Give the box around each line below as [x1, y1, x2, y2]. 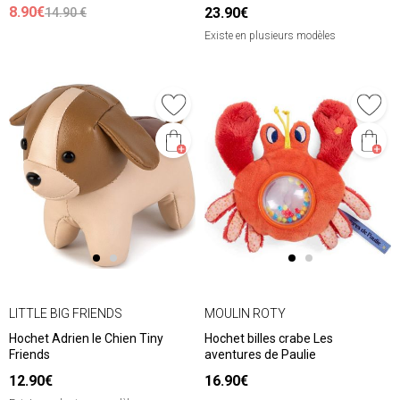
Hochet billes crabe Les [204, 331, 333, 346]
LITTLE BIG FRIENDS [9, 305, 122, 321]
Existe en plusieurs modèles [204, 29, 336, 43]
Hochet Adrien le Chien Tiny [9, 331, 163, 346]
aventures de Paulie [204, 347, 316, 362]
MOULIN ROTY [204, 305, 286, 321]
